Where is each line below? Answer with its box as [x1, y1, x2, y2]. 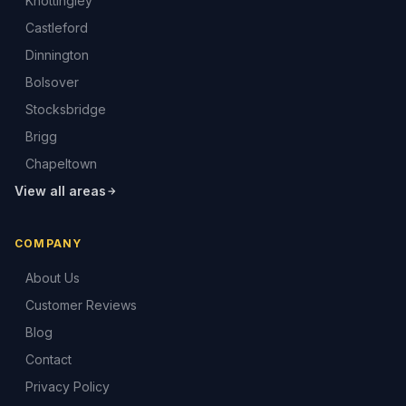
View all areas [14, 183, 106, 198]
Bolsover [25, 74, 79, 90]
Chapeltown [25, 156, 97, 171]
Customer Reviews [25, 297, 137, 313]
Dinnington [25, 47, 89, 63]
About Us [25, 270, 80, 285]
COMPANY [14, 237, 82, 250]
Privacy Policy [25, 379, 110, 394]
